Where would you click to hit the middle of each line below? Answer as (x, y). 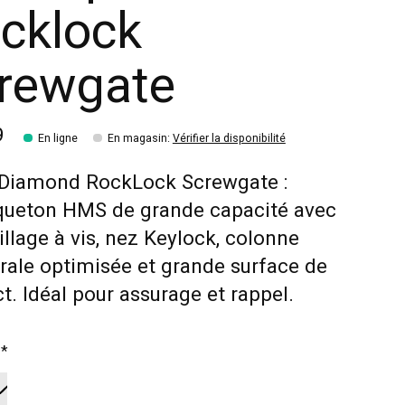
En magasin (137, 139)
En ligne (57, 139)
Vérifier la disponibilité (229, 139)
